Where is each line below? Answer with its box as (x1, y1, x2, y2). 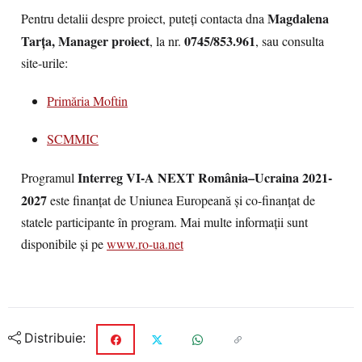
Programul (21, 169, 78, 187)
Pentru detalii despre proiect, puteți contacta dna (21, 10, 267, 27)
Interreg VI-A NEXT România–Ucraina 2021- (78, 168, 332, 187)
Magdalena (267, 9, 329, 27)
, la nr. (149, 32, 184, 50)
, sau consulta (255, 32, 324, 50)
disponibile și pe (21, 235, 107, 253)
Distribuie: (24, 330, 86, 347)
